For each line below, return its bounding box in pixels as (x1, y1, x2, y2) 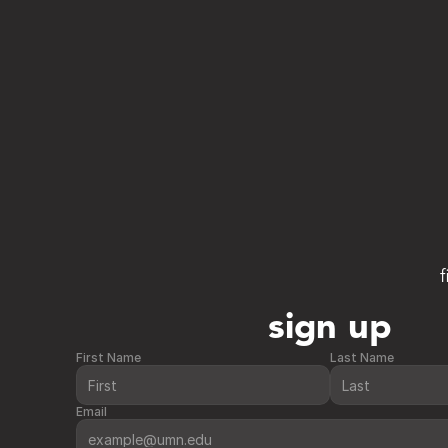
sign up (267, 311, 393, 347)
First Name (76, 350, 142, 365)
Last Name (329, 350, 394, 365)
